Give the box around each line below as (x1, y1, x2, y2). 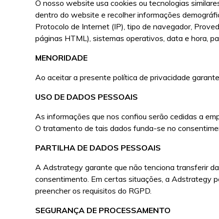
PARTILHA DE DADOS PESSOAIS (35, 143, 161, 153)
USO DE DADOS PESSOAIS (35, 92, 138, 102)
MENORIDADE (35, 53, 88, 63)
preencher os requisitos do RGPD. (35, 186, 152, 196)
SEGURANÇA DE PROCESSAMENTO (35, 205, 171, 215)
